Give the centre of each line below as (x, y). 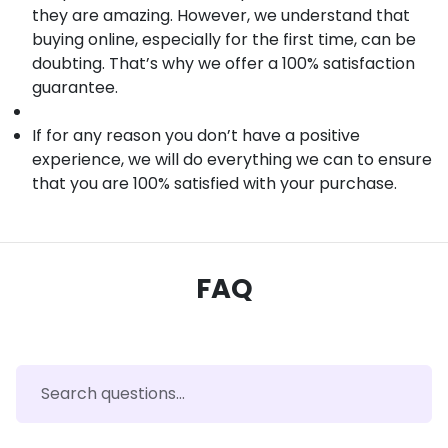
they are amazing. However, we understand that (221, 16)
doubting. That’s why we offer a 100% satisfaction (223, 64)
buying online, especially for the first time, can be (224, 40)
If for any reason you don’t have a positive (196, 136)
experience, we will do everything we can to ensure (232, 160)
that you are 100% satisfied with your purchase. (214, 184)
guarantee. (75, 88)
